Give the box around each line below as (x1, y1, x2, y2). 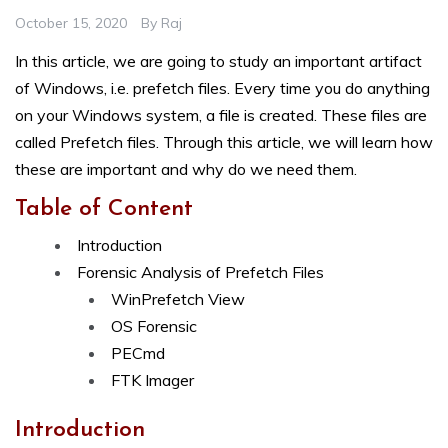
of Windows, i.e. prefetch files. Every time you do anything (15, 78, 430, 99)
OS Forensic (111, 316, 197, 337)
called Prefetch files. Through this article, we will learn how (15, 132, 433, 153)
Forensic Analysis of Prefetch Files (77, 262, 324, 283)
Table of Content (15, 198, 193, 222)
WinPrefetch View (111, 289, 245, 310)
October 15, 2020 (15, 14, 127, 33)
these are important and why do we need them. (15, 159, 357, 180)
